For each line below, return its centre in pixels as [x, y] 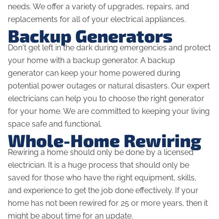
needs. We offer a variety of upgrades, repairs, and [99, 7]
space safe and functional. [56, 124]
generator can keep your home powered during [94, 73]
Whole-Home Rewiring [105, 140]
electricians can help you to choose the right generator [106, 99]
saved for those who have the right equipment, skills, [102, 178]
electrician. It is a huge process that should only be [99, 165]
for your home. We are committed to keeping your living [109, 111]
